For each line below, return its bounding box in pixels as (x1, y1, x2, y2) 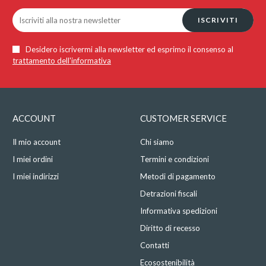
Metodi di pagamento (140, 172, 216, 182)
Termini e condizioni (140, 154, 209, 164)
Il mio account (12, 137, 61, 147)
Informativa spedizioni (140, 206, 217, 216)
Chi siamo (140, 137, 174, 147)
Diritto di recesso (140, 223, 200, 233)
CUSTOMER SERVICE (140, 113, 227, 124)
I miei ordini (12, 154, 53, 164)
